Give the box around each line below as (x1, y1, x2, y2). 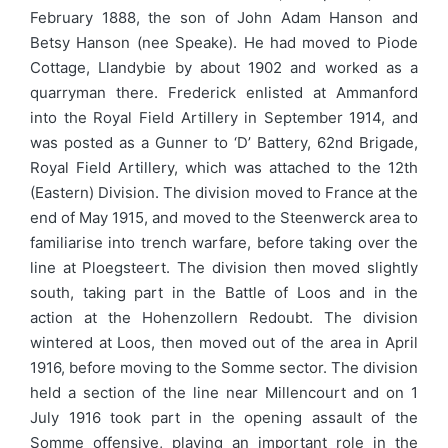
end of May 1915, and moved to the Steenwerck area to (30, 207, 418, 227)
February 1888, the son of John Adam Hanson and (30, 7, 418, 27)
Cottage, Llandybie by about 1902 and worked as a (30, 57, 418, 77)
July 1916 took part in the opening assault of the (30, 407, 418, 427)
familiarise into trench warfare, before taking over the (30, 232, 418, 252)
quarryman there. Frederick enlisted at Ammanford (30, 82, 418, 102)
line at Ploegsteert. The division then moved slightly (30, 257, 418, 277)
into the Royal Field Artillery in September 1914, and (30, 107, 418, 127)
